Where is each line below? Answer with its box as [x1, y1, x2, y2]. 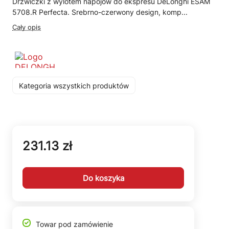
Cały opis [12, 23, 41, 31]
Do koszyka [82, 173, 124, 183]
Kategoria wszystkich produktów [19, 81, 129, 90]
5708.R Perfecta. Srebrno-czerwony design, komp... [12, 8, 188, 16]
